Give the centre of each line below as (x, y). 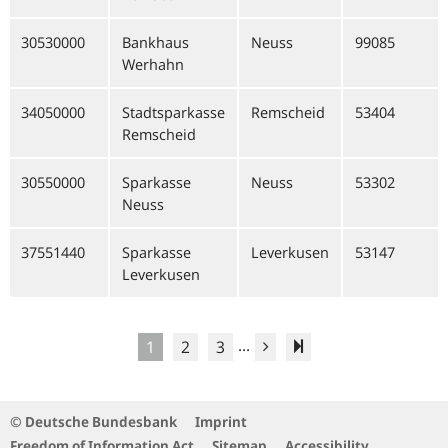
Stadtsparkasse (173, 112)
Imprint (221, 421)
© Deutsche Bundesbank (93, 421)
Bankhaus (155, 42)
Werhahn (153, 64)
